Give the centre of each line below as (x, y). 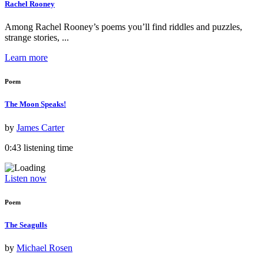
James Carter (40, 127)
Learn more (26, 58)
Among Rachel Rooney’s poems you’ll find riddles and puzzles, (123, 27)
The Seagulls (26, 225)
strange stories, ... (37, 38)
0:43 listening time (39, 147)
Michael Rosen (44, 247)
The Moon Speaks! (35, 104)
